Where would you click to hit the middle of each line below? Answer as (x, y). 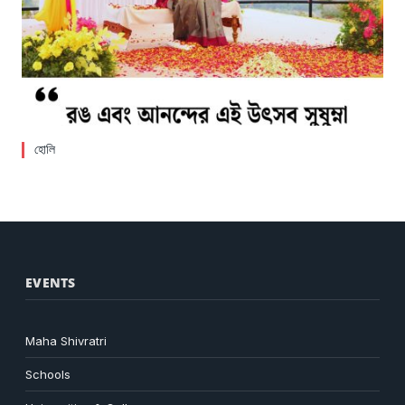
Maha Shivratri (66, 341)
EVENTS (51, 283)
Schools (48, 375)
